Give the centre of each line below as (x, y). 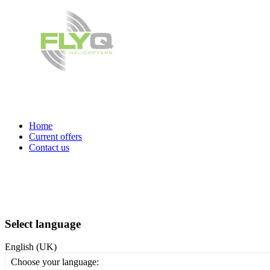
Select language (43, 224)
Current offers (55, 137)
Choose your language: (55, 262)
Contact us (49, 147)
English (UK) (31, 247)
